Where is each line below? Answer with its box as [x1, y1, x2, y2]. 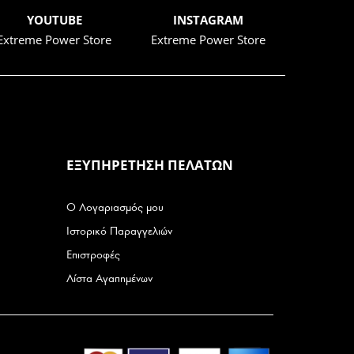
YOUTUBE [26, 12, 82, 28]
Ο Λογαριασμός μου [66, 201, 164, 215]
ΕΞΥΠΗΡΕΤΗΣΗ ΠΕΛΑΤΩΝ [66, 156, 233, 175]
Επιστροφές [66, 248, 120, 262]
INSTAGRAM [173, 12, 243, 28]
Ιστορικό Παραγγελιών [66, 224, 172, 239]
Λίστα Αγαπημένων [66, 272, 153, 286]
